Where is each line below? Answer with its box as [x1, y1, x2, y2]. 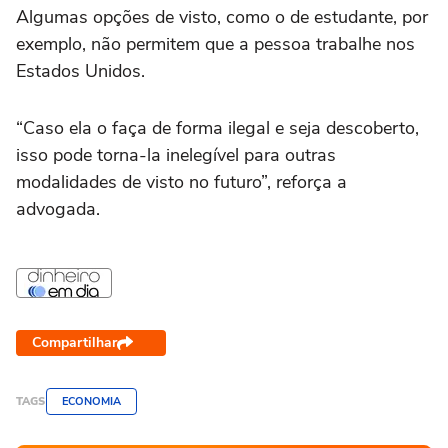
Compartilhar [32, 333, 117, 353]
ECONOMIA [62, 394, 121, 410]
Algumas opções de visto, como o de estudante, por [16, 5, 428, 30]
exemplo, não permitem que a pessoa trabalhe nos [16, 32, 415, 57]
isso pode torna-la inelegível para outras [16, 143, 336, 168]
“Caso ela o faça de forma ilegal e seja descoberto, [16, 116, 419, 141]
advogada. [16, 197, 105, 222]
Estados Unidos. [16, 59, 150, 84]
